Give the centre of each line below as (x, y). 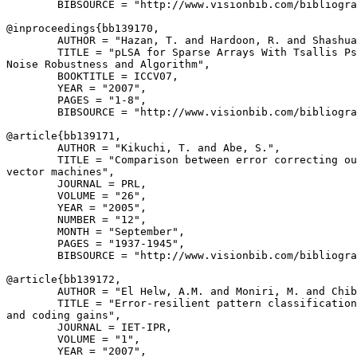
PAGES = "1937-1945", (96, 243)
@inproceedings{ (54, 28)
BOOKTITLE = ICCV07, (92, 76)
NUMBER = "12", (76, 220)
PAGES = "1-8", (76, 100)
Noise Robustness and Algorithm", (108, 64)
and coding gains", (64, 315)
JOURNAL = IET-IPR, (89, 327)
